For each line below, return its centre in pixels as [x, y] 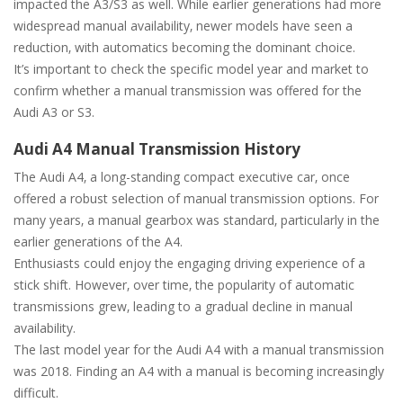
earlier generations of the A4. [98, 241]
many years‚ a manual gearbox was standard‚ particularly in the [197, 219]
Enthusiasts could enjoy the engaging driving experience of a [189, 263]
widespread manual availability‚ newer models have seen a [183, 25]
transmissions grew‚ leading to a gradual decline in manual [183, 306]
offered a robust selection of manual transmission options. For [196, 198]
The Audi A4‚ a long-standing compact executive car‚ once [182, 176]
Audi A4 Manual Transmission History [157, 148]
